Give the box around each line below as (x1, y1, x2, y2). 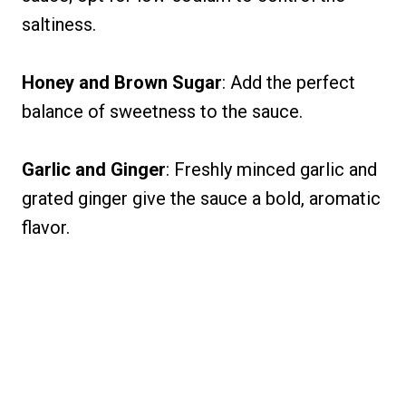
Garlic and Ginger (22, 159, 166, 181)
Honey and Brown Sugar (22, 72, 222, 94)
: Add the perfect (222, 72, 355, 94)
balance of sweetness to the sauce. (22, 101, 303, 123)
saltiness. (22, 14, 96, 36)
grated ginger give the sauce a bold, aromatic (22, 188, 381, 210)
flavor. (22, 217, 70, 239)
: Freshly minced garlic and (166, 159, 377, 181)
